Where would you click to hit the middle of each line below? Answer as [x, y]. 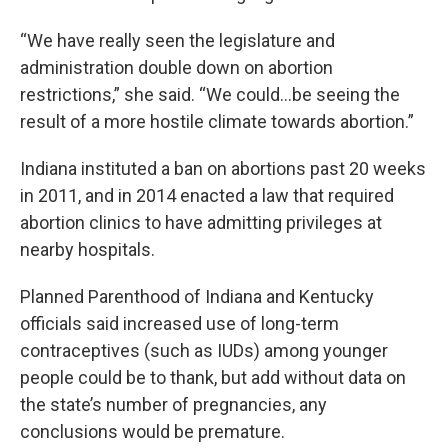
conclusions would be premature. [158, 431]
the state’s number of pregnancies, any [173, 404]
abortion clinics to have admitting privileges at [201, 222]
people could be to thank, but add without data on [213, 377]
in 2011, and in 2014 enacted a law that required [207, 195]
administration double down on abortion [176, 67]
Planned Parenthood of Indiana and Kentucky [197, 296]
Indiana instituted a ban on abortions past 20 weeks [223, 168]
